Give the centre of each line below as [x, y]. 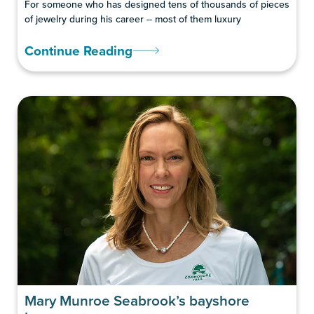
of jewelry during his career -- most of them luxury [133, 19]
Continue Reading [78, 50]
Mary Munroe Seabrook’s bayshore [137, 300]
